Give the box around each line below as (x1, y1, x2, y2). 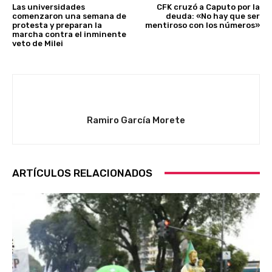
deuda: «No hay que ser (165, 11, 260, 21)
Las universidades (12, 2, 85, 12)
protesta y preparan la (12, 20, 102, 30)
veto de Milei (12, 38, 63, 48)
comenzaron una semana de (12, 11, 126, 21)
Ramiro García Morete (87, 114, 185, 126)
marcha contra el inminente (12, 29, 126, 39)
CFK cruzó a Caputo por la (156, 2, 260, 12)
